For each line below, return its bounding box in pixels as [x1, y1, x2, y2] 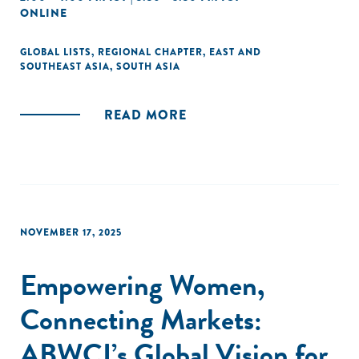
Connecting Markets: [20, 298, 262, 341]
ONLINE [20, 5, 67, 21]
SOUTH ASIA [116, 59, 180, 74]
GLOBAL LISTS [20, 45, 91, 59]
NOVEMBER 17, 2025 [20, 225, 122, 240]
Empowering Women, [20, 264, 264, 306]
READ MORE [104, 106, 187, 124]
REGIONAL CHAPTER [98, 45, 203, 59]
